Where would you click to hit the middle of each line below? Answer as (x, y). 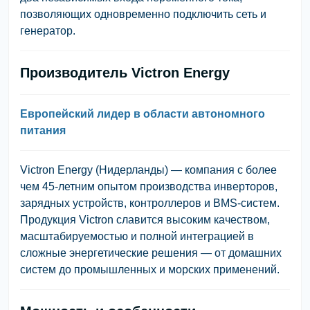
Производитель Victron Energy (125, 72)
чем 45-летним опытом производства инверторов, (149, 186)
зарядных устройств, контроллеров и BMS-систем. (150, 203)
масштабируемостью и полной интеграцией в (137, 236)
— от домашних (240, 253)
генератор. (48, 30)
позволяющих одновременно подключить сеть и (143, 14)
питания (43, 130)
